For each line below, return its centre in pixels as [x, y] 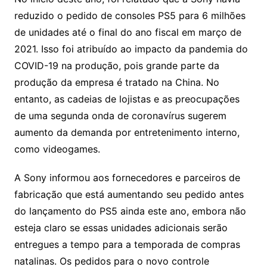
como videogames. [57, 149]
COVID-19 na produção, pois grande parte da [117, 66]
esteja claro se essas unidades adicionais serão [121, 228]
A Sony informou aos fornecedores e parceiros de [127, 178]
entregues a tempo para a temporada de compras [127, 245]
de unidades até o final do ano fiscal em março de [128, 32]
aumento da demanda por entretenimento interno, [127, 133]
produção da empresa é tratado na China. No [117, 83]
